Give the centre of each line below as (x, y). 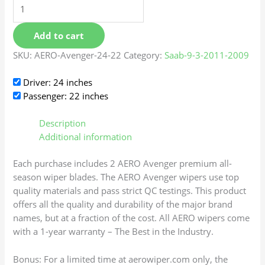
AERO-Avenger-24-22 (78, 55)
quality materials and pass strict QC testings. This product (130, 191)
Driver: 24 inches (57, 83)
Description (63, 123)
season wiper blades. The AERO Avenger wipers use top (126, 177)
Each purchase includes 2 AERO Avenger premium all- (123, 164)
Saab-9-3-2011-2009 (207, 55)
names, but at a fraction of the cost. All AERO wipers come (132, 218)
